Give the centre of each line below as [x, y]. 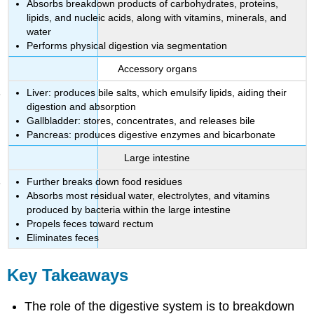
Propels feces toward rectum [90, 223]
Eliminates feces [63, 237]
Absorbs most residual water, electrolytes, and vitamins [149, 195]
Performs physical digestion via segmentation [127, 45]
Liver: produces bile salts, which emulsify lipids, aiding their [157, 92]
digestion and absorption [82, 106]
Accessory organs [157, 69]
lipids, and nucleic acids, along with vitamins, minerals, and [157, 17]
